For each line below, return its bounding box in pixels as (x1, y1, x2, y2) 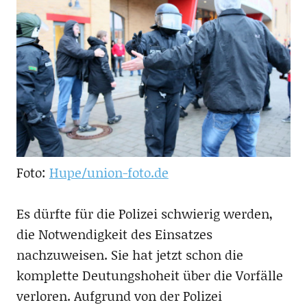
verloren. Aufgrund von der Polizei (16, 286, 222, 306)
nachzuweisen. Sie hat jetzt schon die (16, 245, 243, 265)
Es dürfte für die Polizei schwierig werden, (16, 204, 273, 223)
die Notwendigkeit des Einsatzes (16, 225, 212, 244)
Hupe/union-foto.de (49, 163, 169, 182)
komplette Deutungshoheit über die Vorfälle (16, 266, 283, 285)
